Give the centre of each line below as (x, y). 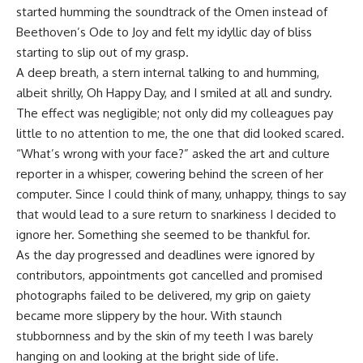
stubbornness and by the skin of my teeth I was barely (164, 336)
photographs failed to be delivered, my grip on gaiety (163, 296)
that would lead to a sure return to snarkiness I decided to (176, 215)
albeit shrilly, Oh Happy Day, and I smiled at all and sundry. (174, 93)
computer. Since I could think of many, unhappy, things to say (181, 194)
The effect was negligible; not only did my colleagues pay (175, 113)
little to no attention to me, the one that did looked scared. (180, 134)
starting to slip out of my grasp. (102, 53)
